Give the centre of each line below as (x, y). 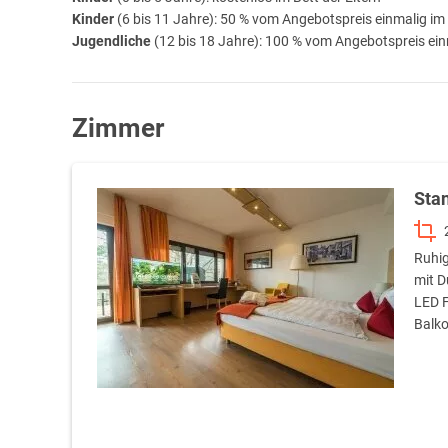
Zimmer (118, 128)
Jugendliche (113, 41)
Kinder (93, 19)
